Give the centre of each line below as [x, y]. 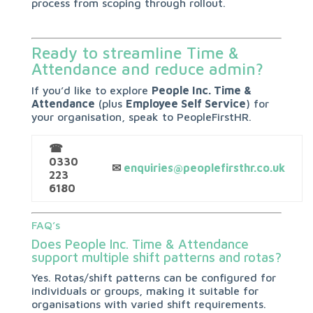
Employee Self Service [185, 103]
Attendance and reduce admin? [147, 69]
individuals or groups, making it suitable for [145, 291]
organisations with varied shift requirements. [148, 304]
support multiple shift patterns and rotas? [156, 257]
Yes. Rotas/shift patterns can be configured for [153, 277]
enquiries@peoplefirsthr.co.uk [204, 168]
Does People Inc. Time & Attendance [140, 244]
